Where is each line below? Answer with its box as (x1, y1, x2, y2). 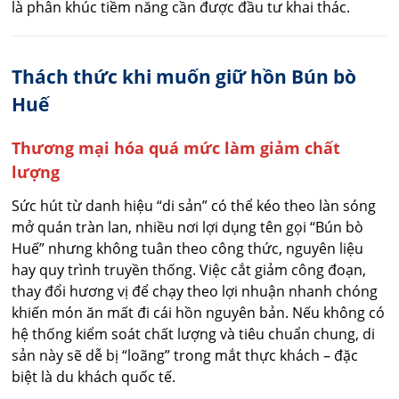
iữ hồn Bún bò (226, 63, 357, 89)
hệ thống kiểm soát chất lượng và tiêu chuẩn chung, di (12, 323, 376, 344)
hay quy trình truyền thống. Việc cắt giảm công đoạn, (12, 259, 367, 280)
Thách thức (12, 63, 123, 89)
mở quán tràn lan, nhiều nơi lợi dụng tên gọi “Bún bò (12, 216, 364, 237)
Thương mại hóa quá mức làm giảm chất (12, 136, 341, 159)
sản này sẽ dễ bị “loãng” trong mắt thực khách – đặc (12, 345, 359, 365)
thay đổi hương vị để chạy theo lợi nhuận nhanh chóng (12, 281, 379, 301)
